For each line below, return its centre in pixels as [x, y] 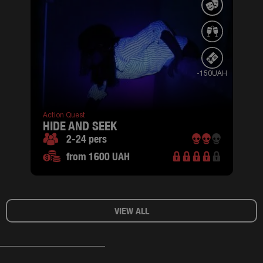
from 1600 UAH [98, 156]
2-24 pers [86, 139]
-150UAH [212, 73]
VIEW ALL [131, 211]
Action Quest [64, 115]
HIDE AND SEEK [80, 126]
